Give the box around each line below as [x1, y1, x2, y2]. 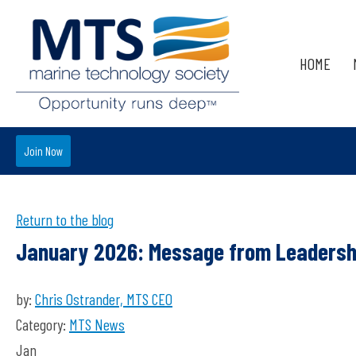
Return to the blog [16, 210, 114, 229]
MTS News [69, 315, 125, 334]
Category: [16, 315, 69, 334]
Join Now [24, 144, 63, 158]
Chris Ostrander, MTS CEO [35, 289, 172, 308]
